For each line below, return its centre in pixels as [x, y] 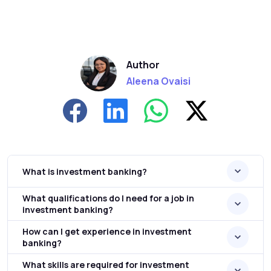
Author [143, 64]
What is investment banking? [85, 171]
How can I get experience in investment [107, 231]
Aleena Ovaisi [158, 81]
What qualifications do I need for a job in [108, 198]
